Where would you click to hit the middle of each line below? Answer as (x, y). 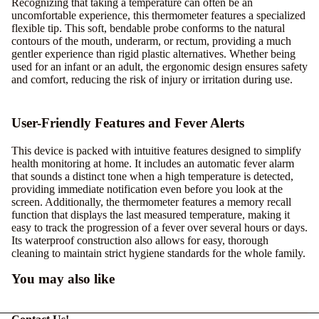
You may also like (63, 278)
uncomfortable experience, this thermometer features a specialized (158, 16)
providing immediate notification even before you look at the (147, 189)
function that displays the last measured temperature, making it (151, 214)
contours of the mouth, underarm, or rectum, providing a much (151, 41)
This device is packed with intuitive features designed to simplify (156, 150)
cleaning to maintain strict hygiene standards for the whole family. (158, 253)
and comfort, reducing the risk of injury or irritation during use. (152, 80)
